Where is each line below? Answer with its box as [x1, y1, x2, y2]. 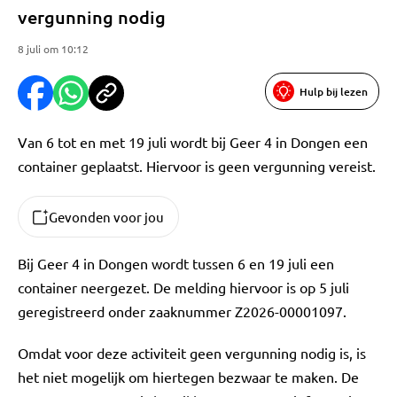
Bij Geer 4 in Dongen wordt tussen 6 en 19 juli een [18, 254, 334, 272]
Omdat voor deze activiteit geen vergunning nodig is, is [18, 344, 366, 362]
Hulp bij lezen [300, 83, 368, 99]
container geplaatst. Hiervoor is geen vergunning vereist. [18, 157, 376, 175]
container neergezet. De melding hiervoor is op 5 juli [18, 278, 349, 296]
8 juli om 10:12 [18, 42, 89, 56]
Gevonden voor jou [49, 208, 164, 225]
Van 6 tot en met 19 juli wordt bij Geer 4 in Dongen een [18, 133, 368, 151]
